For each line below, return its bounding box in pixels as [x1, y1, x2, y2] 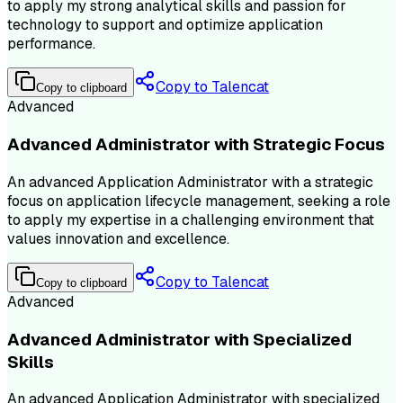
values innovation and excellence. [7, 228, 229, 248]
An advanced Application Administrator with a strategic [7, 172, 373, 192]
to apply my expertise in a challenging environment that [7, 210, 374, 229]
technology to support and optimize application [7, 15, 323, 35]
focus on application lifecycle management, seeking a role [7, 191, 390, 210]
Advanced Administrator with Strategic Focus [7, 133, 385, 157]
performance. [7, 34, 95, 54]
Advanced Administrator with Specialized [7, 327, 352, 351]
